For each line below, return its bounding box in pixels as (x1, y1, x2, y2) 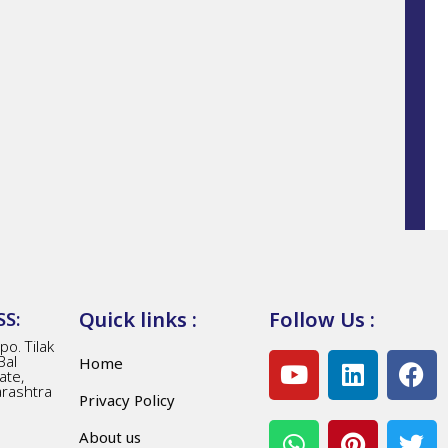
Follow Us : (268, 305, 375, 333)
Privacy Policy (78, 389, 175, 410)
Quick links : (78, 305, 197, 333)
